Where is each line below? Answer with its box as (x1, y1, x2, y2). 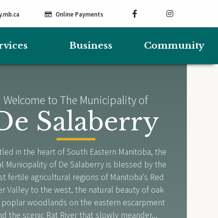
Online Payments (55, 10, 103, 18)
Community (144, 40, 204, 51)
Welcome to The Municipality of (3, 92, 148, 108)
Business (69, 40, 112, 51)
